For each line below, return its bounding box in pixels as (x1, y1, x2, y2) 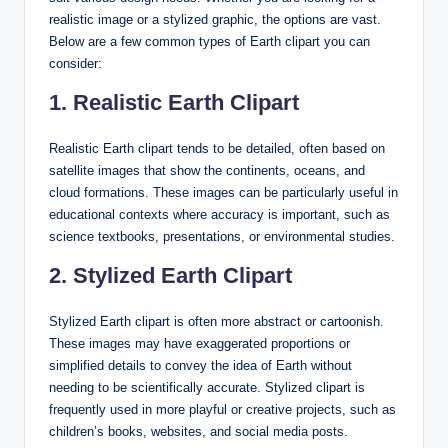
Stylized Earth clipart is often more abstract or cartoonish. (49, 313, 384, 329)
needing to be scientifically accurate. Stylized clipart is (49, 379, 365, 395)
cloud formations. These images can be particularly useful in (49, 184, 398, 200)
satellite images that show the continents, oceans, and (49, 162, 365, 178)
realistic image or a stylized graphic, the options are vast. (49, 11, 381, 27)
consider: (49, 55, 102, 71)
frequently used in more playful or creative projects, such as (49, 401, 396, 417)
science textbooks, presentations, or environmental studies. (49, 228, 395, 244)
